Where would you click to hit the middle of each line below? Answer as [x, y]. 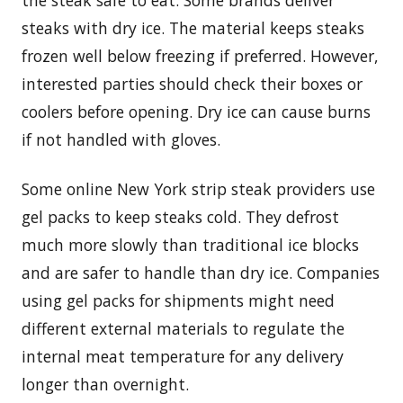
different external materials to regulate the [183, 329]
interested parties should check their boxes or [192, 84]
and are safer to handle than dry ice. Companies [201, 273]
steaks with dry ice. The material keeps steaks [193, 28]
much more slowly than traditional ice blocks [190, 245]
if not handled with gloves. [121, 140]
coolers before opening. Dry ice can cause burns [196, 112]
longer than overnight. [105, 385]
